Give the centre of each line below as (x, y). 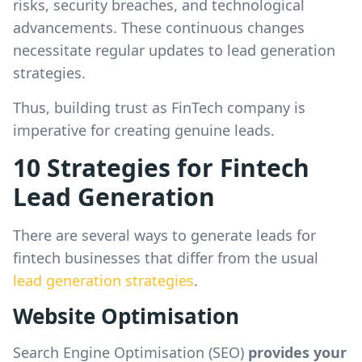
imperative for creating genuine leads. (144, 130)
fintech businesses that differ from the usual (166, 258)
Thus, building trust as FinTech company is (159, 107)
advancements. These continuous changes (159, 27)
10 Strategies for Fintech (161, 168)
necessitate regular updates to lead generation (174, 50)
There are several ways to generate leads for (164, 235)
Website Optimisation (126, 316)
